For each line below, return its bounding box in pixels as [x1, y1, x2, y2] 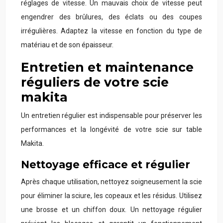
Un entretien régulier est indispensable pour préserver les [21, 111, 202, 119]
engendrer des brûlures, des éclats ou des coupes [21, 13, 202, 21]
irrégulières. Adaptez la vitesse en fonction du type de [21, 27, 202, 35]
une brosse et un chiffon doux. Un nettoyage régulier [21, 206, 202, 214]
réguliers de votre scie [21, 75, 169, 90]
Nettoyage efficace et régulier [21, 158, 190, 171]
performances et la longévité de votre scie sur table [21, 125, 202, 133]
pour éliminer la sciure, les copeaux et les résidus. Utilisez [21, 192, 202, 200]
